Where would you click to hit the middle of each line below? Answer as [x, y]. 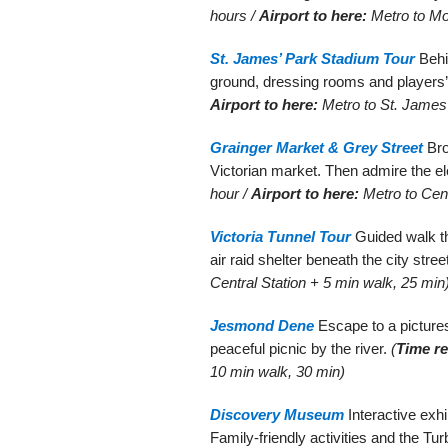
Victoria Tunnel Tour [280, 236]
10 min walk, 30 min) [277, 371]
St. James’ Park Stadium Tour [312, 58]
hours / [234, 15]
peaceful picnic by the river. [300, 348]
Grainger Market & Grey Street [316, 147]
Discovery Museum [277, 414]
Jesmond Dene [262, 325]
